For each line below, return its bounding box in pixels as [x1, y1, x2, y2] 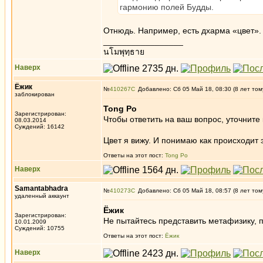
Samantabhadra [15, 184, 68, 193]
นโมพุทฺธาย [103, 47, 144, 56]
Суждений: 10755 [15, 225, 65, 231]
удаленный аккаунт [15, 193, 69, 199]
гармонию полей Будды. [120, 2, 214, 12]
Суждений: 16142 [15, 123, 65, 130]
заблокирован [15, 91, 55, 97]
